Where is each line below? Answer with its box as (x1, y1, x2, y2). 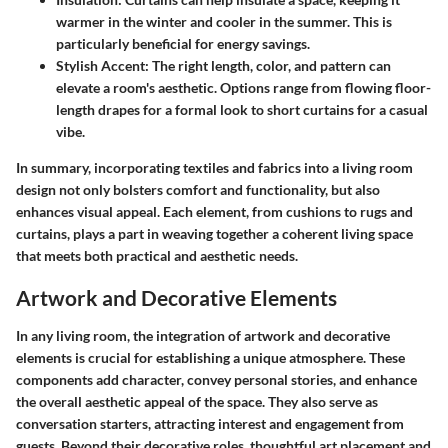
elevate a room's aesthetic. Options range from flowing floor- (56, 79, 431, 97)
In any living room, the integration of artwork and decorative (16, 326, 390, 344)
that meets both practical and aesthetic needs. (16, 247, 298, 265)
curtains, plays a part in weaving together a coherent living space (16, 225, 413, 243)
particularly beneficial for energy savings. (56, 35, 310, 53)
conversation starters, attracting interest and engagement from (16, 414, 404, 432)
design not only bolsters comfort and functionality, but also (16, 181, 380, 199)
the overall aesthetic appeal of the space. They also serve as (16, 392, 378, 410)
